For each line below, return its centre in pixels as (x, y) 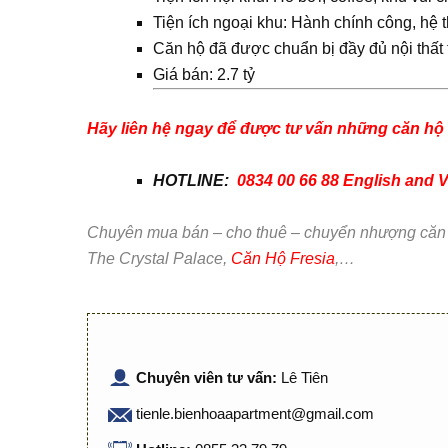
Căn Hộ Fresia (283, 258)
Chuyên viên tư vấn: (208, 377)
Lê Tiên (304, 377)
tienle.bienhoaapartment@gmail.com (255, 413)
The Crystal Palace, (159, 258)
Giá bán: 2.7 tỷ (204, 74)
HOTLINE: (193, 180)
